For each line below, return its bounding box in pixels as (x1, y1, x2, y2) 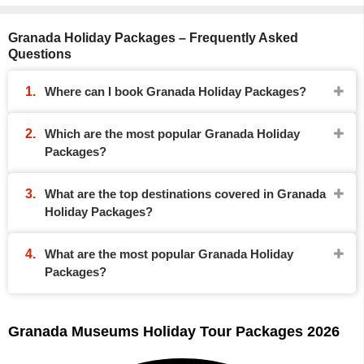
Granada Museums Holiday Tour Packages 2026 (8, 323, 340, 340)
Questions (8, 47, 71, 61)
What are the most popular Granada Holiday (45, 247, 293, 261)
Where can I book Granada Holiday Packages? (45, 84, 306, 98)
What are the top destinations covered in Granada (45, 187, 326, 201)
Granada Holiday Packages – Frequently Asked (8, 31, 298, 45)
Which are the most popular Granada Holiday (45, 127, 300, 141)
